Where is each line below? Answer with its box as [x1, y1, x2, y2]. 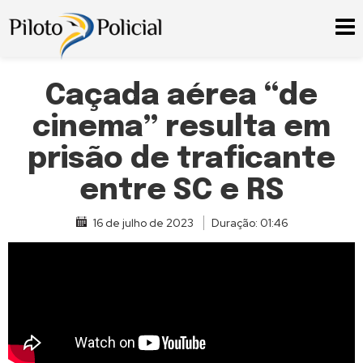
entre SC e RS [79, 177, 284, 206]
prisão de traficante [28, 145, 335, 174]
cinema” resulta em [32, 113, 331, 143]
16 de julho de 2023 [90, 216, 196, 230]
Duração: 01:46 [211, 216, 288, 230]
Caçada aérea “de [45, 82, 318, 111]
